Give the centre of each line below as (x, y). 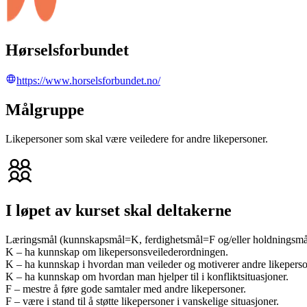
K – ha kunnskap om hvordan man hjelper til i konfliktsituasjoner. (147, 276)
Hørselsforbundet (67, 50)
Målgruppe (45, 110)
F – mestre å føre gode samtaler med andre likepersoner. (126, 288)
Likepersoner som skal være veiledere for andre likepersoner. (137, 139)
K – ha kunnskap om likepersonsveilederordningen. (117, 251)
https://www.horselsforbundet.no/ (88, 81)
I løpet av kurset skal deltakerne (119, 211)
